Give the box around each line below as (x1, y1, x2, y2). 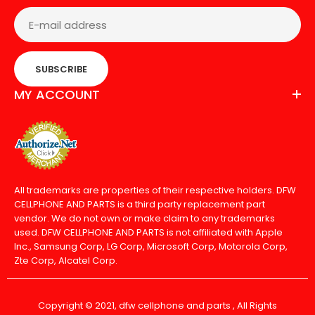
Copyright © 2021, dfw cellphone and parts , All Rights (38, 298, 277, 312)
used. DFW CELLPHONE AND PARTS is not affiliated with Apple (14, 225, 283, 239)
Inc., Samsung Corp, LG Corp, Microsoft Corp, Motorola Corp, (14, 239, 288, 253)
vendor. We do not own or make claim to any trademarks (14, 211, 275, 225)
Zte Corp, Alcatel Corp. (14, 253, 117, 267)
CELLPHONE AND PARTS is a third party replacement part (14, 197, 265, 211)
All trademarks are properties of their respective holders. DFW (14, 183, 296, 197)
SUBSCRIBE (35, 63, 87, 77)
